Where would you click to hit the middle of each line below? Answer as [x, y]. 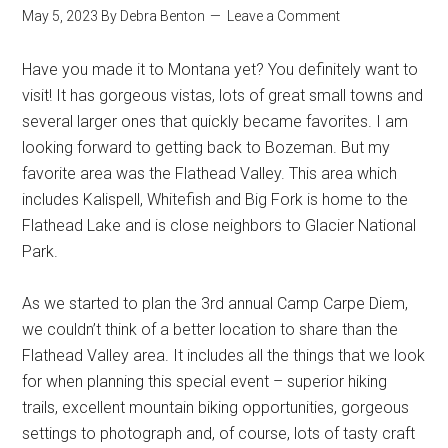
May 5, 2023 [60, 16]
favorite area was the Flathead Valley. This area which [210, 173]
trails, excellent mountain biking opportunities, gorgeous [216, 407]
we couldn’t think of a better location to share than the [210, 329]
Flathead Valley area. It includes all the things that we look [224, 355]
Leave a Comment [284, 16]
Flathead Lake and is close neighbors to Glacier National [219, 225]
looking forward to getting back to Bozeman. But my [206, 147]
